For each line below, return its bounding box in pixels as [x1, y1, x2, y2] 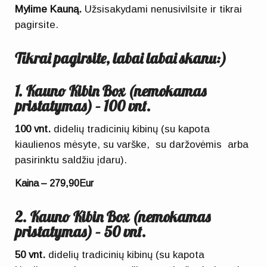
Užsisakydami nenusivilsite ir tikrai [82, 3, 243, 15]
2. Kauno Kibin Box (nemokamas [15, 207, 211, 226]
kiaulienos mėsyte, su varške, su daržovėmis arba [15, 138, 249, 150]
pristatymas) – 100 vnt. [15, 97, 151, 116]
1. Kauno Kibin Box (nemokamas [15, 82, 207, 101]
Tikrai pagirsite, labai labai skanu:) [15, 49, 227, 68]
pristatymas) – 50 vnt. [15, 222, 147, 241]
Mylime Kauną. [15, 3, 82, 15]
